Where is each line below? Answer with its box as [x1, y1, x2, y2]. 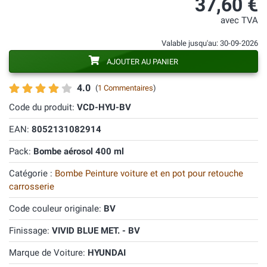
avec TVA [221, 15, 258, 26]
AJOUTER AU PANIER [107, 57, 178, 66]
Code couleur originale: [9, 203, 104, 214]
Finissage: [9, 225, 52, 236]
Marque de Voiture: [9, 247, 88, 258]
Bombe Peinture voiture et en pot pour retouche [55, 168, 243, 179]
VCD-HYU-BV [77, 102, 131, 113]
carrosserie [9, 181, 54, 192]
